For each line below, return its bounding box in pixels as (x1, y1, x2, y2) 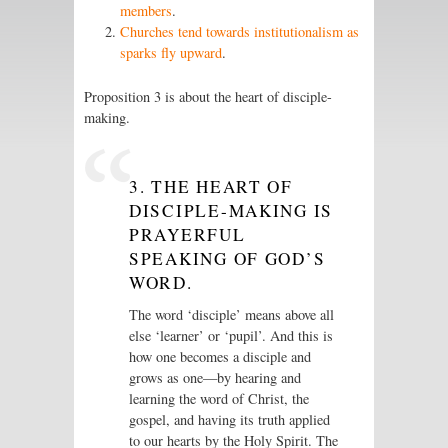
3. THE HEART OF (129, 175, 293, 199)
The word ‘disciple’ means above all (129, 305, 334, 325)
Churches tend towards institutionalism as (120, 21, 359, 41)
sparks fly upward (120, 42, 222, 62)
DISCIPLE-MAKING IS (129, 199, 334, 223)
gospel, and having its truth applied (129, 410, 330, 430)
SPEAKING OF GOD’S (129, 247, 326, 271)
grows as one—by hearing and (129, 368, 301, 388)
